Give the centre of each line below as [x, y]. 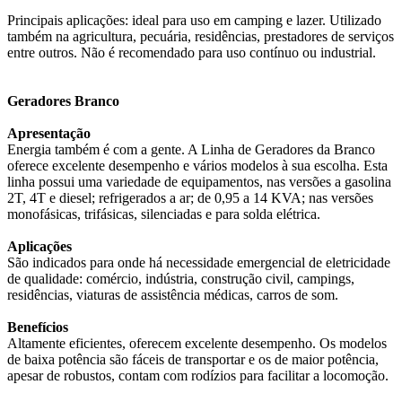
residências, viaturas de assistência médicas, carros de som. [173, 295]
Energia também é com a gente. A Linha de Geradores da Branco [191, 149]
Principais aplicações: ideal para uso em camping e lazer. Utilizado [194, 20]
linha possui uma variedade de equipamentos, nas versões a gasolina [199, 182]
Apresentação [49, 133]
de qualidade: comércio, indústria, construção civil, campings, [181, 279]
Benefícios [38, 327]
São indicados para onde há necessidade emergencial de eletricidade [199, 262]
